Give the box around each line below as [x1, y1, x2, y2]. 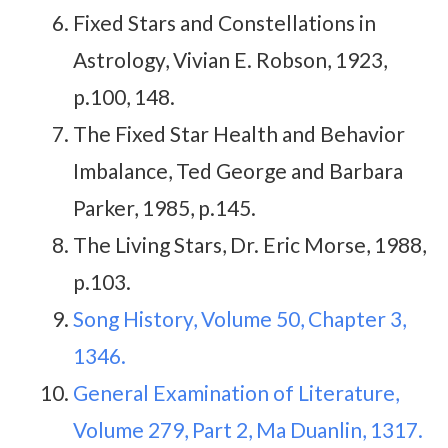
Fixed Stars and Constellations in [73, 9, 376, 35]
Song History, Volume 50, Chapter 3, [73, 305, 406, 331]
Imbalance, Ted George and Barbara [73, 157, 403, 183]
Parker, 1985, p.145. [73, 194, 256, 220]
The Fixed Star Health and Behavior [73, 120, 405, 146]
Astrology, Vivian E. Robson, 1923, [73, 46, 387, 72]
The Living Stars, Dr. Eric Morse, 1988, [73, 231, 426, 257]
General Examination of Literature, [73, 379, 399, 405]
